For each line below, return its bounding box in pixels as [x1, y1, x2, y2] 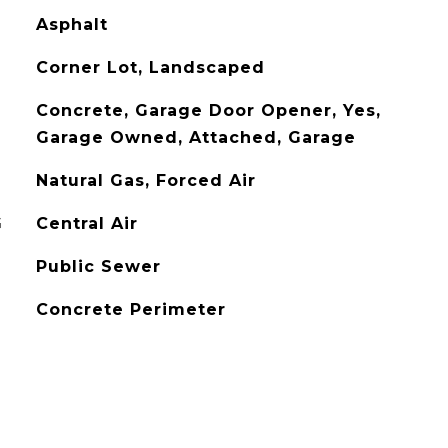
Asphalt [35, 15, 108, 34]
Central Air [35, 214, 138, 233]
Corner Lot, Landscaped [35, 58, 265, 77]
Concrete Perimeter [35, 300, 226, 319]
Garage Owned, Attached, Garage [35, 128, 356, 147]
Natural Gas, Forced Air [35, 171, 256, 190]
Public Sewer [35, 257, 161, 276]
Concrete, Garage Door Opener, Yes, [35, 101, 381, 120]
